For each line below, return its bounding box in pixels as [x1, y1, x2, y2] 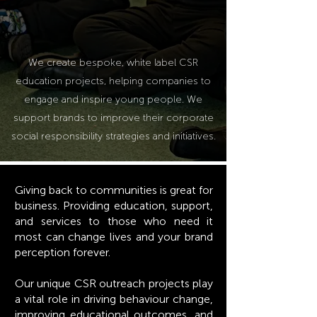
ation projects [40, 75, 104, 87]
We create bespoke [28, 57, 122, 69]
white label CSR [124, 57, 198, 69]
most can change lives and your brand [15, 230, 213, 243]
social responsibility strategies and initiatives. [11, 130, 216, 142]
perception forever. [15, 246, 110, 259]
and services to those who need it [15, 214, 213, 228]
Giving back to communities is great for [15, 183, 213, 197]
